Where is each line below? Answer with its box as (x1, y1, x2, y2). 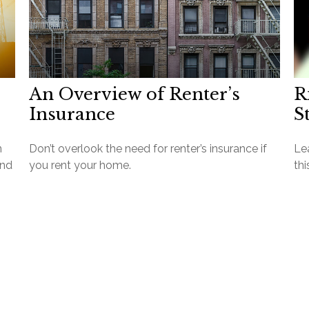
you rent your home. (29, 158, 132, 172)
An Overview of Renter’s (29, 83, 241, 104)
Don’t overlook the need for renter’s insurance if (29, 141, 268, 155)
